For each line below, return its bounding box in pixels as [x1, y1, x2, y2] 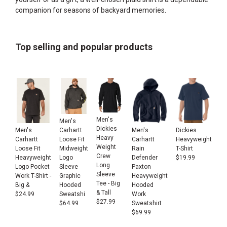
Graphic [59, 172, 81, 180]
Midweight [59, 145, 88, 153]
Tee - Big [96, 179, 120, 187]
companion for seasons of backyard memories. [15, 6, 166, 14]
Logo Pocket [15, 163, 50, 170]
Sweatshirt [132, 199, 162, 207]
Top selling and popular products [15, 42, 153, 52]
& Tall [96, 188, 111, 196]
